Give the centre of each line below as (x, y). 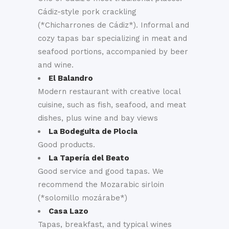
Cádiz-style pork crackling (87, 12)
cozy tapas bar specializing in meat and (112, 38)
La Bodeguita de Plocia (93, 131)
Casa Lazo (68, 211)
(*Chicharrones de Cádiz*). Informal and (113, 25)
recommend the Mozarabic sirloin (101, 185)
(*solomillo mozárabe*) (83, 198)
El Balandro (71, 78)
